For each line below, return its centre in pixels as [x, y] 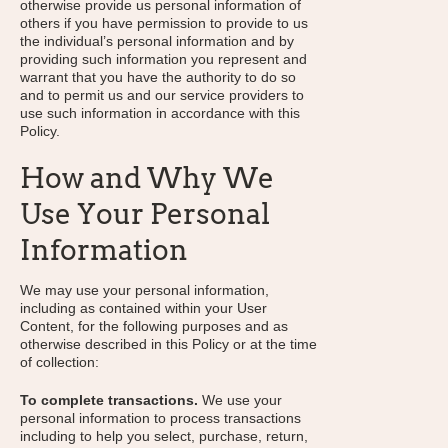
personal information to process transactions [160, 418]
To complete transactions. [109, 400]
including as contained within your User [143, 308]
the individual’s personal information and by [157, 41]
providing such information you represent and [163, 59]
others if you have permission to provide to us [164, 23]
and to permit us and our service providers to [162, 95]
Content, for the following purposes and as [154, 326]
